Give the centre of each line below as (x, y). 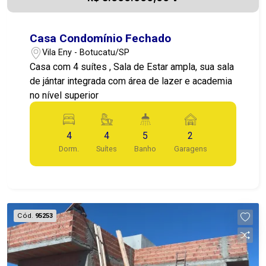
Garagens (190, 148)
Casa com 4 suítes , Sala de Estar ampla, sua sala (132, 66)
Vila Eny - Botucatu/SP (86, 53)
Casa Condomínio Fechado (101, 38)
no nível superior (64, 95)
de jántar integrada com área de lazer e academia (131, 81)
